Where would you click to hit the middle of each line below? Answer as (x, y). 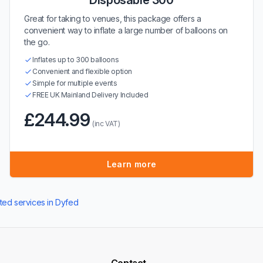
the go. (37, 42)
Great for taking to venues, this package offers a (113, 18)
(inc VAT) (106, 124)
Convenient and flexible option (82, 71)
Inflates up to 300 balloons (76, 60)
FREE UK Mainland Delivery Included (90, 95)
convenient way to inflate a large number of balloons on (126, 30)
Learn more (131, 164)
